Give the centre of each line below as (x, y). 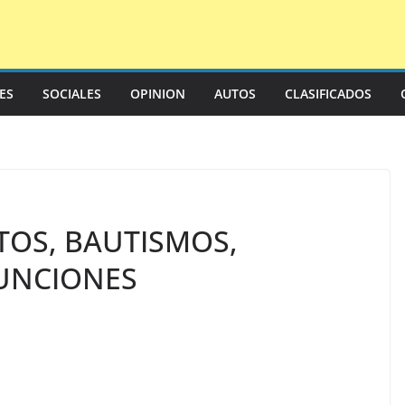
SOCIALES (72, 94)
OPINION (158, 94)
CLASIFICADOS (328, 94)
